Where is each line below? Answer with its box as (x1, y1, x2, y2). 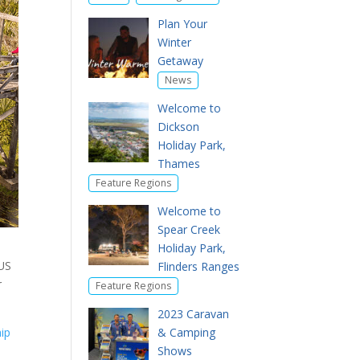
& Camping (157, 325, 215, 340)
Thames (157, 156, 200, 171)
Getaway (157, 53, 203, 68)
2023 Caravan (157, 306, 229, 321)
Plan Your (157, 16, 207, 31)
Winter (157, 35, 191, 50)
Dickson (157, 119, 199, 134)
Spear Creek (157, 222, 220, 237)
